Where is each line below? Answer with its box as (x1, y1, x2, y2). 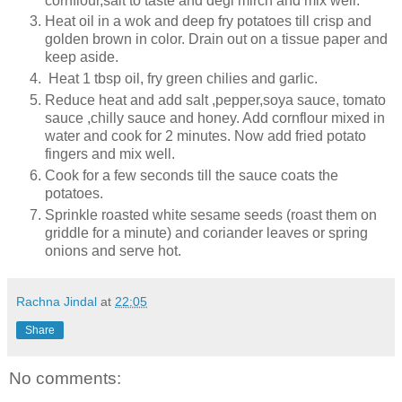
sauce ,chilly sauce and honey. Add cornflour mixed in (45, 110, 385, 127)
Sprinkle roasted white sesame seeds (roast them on (45, 207, 377, 223)
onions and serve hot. (45, 243, 181, 259)
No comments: (9, 369, 121, 389)
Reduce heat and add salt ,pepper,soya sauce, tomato (45, 92, 386, 109)
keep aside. (45, 49, 118, 66)
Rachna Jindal (16, 294, 97, 310)
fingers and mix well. (45, 146, 175, 162)
